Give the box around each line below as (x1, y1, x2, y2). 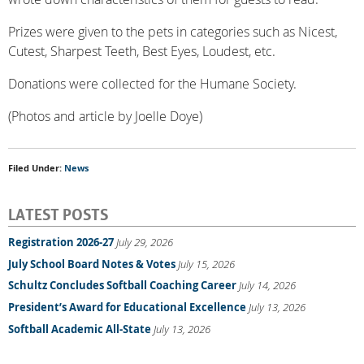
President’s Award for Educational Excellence (8, 299, 246, 314)
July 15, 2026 (178, 256, 235, 271)
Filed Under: (8, 161, 64, 175)
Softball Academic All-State (8, 321, 151, 336)
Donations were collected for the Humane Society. (8, 74, 297, 93)
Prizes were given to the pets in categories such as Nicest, (8, 22, 337, 41)
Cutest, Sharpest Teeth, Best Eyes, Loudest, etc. (8, 41, 275, 60)
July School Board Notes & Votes (8, 256, 175, 271)
